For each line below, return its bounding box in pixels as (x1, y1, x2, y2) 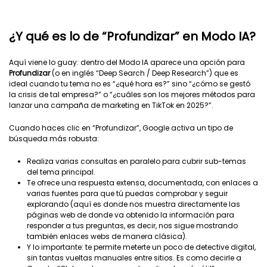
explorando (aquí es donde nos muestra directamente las (27, 199, 240, 209)
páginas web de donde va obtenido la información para (27, 210, 234, 220)
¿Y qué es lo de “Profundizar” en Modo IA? (9, 28, 256, 45)
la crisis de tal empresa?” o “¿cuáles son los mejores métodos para (9, 89, 255, 100)
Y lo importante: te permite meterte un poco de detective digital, (27, 242, 256, 252)
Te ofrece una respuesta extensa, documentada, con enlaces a (27, 178, 258, 188)
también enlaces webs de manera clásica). (27, 231, 191, 241)
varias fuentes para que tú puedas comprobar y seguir (27, 188, 228, 198)
